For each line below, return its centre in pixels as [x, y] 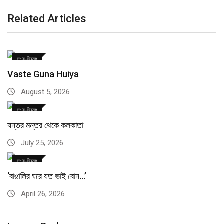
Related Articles [47, 19]
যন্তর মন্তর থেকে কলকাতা [45, 125]
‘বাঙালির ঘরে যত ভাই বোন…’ [47, 176]
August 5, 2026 [44, 92]
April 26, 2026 [42, 194]
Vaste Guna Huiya [43, 74]
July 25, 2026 [41, 143]
